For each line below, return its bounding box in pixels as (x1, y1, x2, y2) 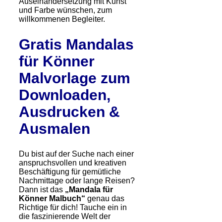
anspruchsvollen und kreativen (19, 158, 126, 167)
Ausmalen (19, 120, 90, 137)
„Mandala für (65, 185, 113, 194)
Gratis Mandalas (19, 36, 134, 53)
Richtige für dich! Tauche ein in (19, 203, 127, 212)
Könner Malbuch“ (19, 194, 85, 203)
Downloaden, (19, 87, 111, 104)
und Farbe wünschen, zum (19, 6, 112, 15)
